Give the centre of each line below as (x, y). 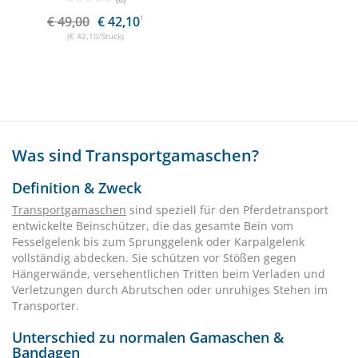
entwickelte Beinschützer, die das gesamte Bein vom (153, 226)
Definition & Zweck (77, 188)
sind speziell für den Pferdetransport (227, 210)
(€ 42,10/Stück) (95, 36)
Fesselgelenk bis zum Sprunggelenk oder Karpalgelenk (158, 242)
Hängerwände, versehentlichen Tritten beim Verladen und (169, 274)
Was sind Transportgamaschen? (135, 155)
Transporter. (46, 306)
